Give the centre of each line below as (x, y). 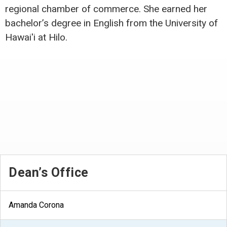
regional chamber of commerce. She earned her (106, 9)
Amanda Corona (36, 205)
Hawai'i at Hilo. (36, 37)
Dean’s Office (49, 172)
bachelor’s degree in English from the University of (111, 23)
